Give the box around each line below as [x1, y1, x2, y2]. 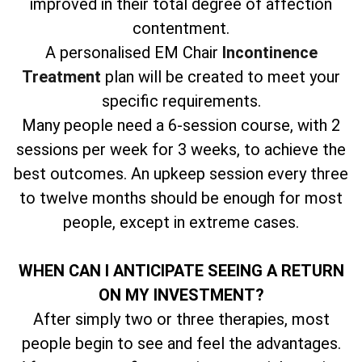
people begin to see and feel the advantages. [21, 333, 341, 353]
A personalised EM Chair [44, 42, 222, 62]
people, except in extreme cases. [63, 212, 299, 232]
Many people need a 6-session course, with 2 [22, 115, 340, 135]
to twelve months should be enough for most [19, 187, 343, 208]
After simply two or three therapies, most [32, 309, 330, 329]
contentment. [133, 18, 229, 38]
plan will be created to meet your [101, 66, 340, 86]
